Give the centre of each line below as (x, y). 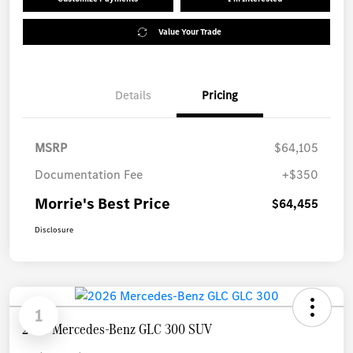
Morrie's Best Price (102, 204)
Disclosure (54, 230)
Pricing (220, 96)
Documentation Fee (89, 175)
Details (133, 96)
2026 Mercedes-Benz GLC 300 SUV (117, 329)
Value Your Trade (190, 32)
